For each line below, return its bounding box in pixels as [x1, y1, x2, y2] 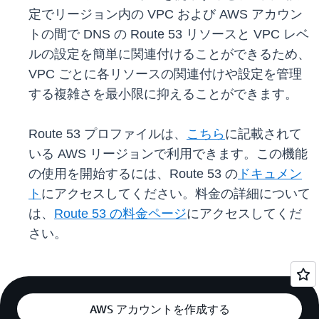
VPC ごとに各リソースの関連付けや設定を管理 [28, 67, 302, 82]
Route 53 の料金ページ [54, 206, 187, 221]
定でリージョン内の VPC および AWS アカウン [28, 7, 303, 22]
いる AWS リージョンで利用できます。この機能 [28, 147, 308, 162]
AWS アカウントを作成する [89, 302, 230, 317]
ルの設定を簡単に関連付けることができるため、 [28, 47, 310, 62]
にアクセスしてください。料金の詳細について [41, 187, 310, 202]
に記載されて [225, 127, 302, 142]
